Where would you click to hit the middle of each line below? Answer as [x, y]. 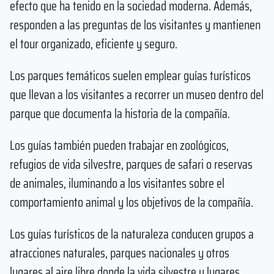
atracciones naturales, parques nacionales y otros [120, 253]
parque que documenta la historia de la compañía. [120, 113]
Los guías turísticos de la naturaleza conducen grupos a [132, 234]
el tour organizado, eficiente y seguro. [94, 44]
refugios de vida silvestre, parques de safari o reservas [131, 164]
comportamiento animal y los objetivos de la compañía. [131, 202]
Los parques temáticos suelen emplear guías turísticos [130, 75]
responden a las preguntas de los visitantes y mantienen [135, 25]
